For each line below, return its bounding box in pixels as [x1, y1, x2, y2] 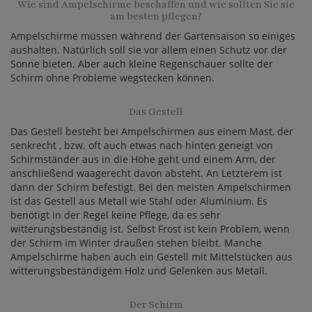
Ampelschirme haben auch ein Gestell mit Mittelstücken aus [10, 250, 292, 263]
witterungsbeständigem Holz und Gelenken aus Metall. [10, 264, 267, 277]
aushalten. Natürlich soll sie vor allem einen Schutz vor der [10, 43, 287, 56]
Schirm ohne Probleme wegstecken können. [10, 71, 214, 84]
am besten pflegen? [110, 10, 202, 23]
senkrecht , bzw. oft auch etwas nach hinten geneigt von [10, 139, 273, 152]
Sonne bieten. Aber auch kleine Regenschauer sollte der [10, 57, 273, 70]
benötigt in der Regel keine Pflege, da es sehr [10, 208, 221, 221]
